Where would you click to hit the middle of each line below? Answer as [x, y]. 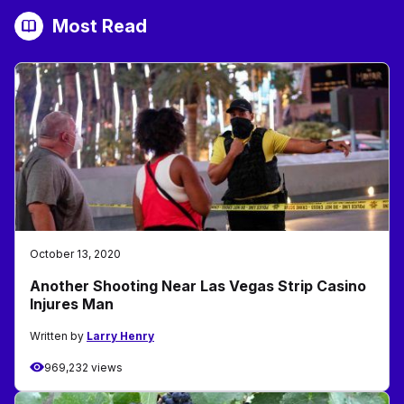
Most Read [100, 26]
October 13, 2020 [75, 253]
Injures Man [72, 303]
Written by [58, 335]
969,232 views [83, 367]
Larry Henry [120, 335]
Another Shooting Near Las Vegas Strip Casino [198, 285]
